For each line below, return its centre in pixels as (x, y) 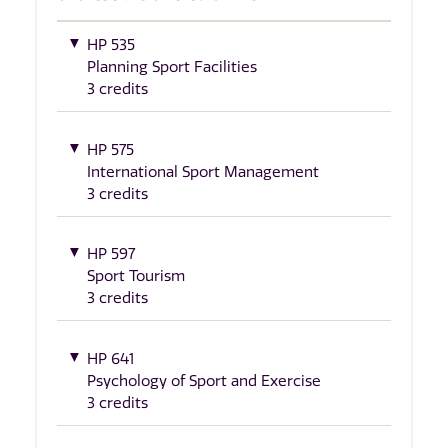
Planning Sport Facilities (172, 67)
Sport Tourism (136, 276)
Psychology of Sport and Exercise (204, 380)
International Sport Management (203, 171)
